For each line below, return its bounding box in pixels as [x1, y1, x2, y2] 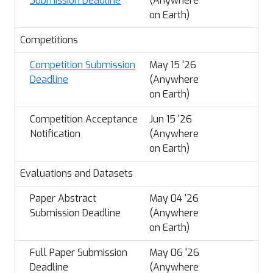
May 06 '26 [149, 246, 199, 259]
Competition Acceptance [30, 113, 138, 126]
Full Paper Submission [30, 246, 127, 259]
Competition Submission [30, 58, 135, 71]
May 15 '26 [149, 58, 196, 71]
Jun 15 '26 [149, 113, 192, 126]
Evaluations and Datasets [20, 167, 133, 180]
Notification [30, 127, 80, 140]
